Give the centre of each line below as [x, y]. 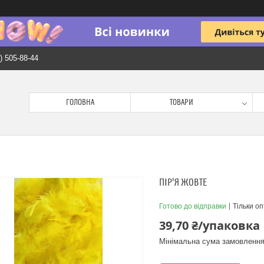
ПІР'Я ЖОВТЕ [183, 183]
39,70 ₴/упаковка [209, 225]
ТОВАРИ [181, 103]
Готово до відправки [193, 206]
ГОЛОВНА [80, 103]
